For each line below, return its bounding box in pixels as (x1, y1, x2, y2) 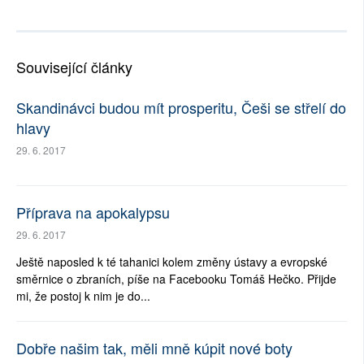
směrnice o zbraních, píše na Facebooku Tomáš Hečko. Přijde (16, 271, 336, 288)
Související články (16, 56, 132, 78)
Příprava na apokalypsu (16, 201, 170, 223)
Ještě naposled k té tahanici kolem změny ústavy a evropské (16, 253, 327, 271)
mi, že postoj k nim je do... (16, 288, 150, 305)
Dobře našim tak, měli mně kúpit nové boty (16, 337, 292, 359)
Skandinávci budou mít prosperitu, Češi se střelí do (16, 97, 346, 119)
